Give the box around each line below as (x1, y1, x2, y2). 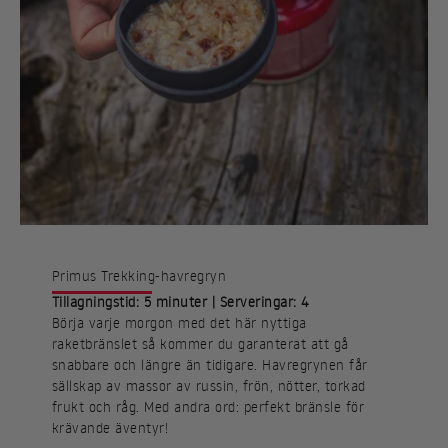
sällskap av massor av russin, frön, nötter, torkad (52, 377, 366, 395)
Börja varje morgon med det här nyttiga (52, 314, 307, 332)
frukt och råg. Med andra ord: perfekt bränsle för (52, 398, 365, 416)
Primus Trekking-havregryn (52, 267, 227, 285)
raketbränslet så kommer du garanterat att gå (52, 335, 349, 353)
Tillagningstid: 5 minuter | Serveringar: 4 (52, 293, 310, 311)
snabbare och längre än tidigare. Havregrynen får (52, 356, 368, 374)
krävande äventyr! (52, 419, 169, 437)
